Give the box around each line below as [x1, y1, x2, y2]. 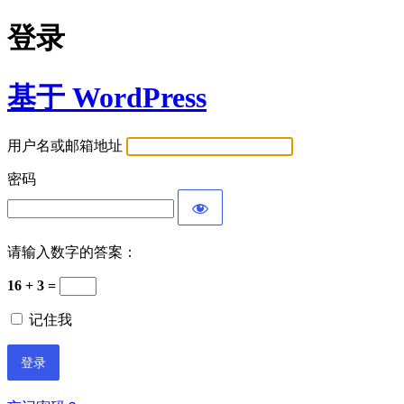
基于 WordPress [7, 80, 207, 114]
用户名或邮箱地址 [7, 138, 123, 154]
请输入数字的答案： [7, 244, 137, 261]
